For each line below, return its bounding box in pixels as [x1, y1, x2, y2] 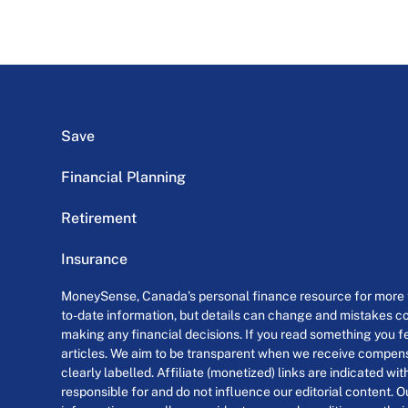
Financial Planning [61, 168, 187, 187]
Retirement [61, 209, 138, 228]
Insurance [61, 250, 128, 269]
